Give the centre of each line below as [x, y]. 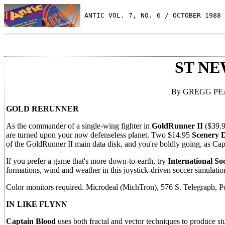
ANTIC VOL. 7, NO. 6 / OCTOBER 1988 [151, 15]
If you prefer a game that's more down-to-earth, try [87, 161]
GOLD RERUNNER [42, 109]
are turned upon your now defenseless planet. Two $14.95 [99, 135]
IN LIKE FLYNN [37, 204]
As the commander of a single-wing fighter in [79, 126]
